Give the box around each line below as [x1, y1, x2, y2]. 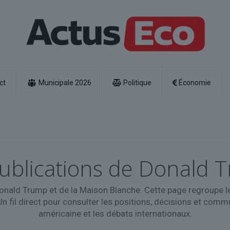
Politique [123, 79, 151, 87]
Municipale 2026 [38, 79, 91, 87]
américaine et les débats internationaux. [38, 208, 192, 219]
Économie [178, 79, 211, 87]
